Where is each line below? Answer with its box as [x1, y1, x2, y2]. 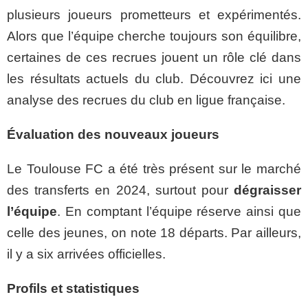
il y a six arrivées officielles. [7, 247, 166, 261]
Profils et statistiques [7, 281, 140, 296]
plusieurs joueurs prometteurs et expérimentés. [7, 8, 301, 22]
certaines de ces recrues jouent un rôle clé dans [7, 50, 301, 65]
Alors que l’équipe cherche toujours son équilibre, [7, 29, 301, 43]
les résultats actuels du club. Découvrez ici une [7, 71, 301, 86]
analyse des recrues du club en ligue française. [7, 93, 285, 107]
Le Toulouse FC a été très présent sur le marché [7, 162, 301, 176]
